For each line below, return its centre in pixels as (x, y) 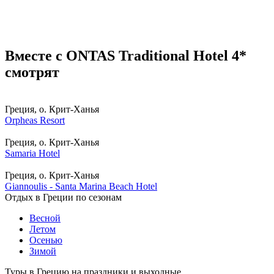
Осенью (46, 240)
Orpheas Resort (35, 120)
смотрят (32, 72)
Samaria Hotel (32, 154)
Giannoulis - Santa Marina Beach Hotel (81, 187)
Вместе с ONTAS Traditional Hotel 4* (126, 56)
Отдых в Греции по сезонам (63, 198)
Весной (45, 218)
